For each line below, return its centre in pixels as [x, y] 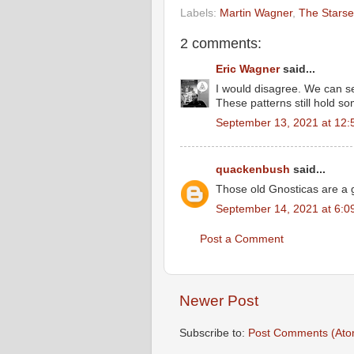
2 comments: [221, 43]
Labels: [200, 13]
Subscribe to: [214, 333]
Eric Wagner [248, 69]
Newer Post [219, 301]
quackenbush [253, 169]
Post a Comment [242, 239]
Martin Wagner [256, 13]
